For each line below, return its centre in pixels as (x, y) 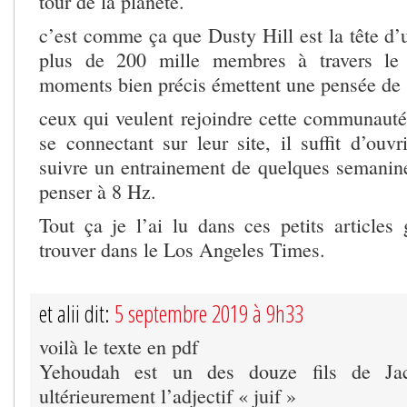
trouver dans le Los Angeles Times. (182, 249)
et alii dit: (77, 313)
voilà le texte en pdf (119, 346)
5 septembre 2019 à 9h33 (209, 313)
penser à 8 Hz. (98, 191)
